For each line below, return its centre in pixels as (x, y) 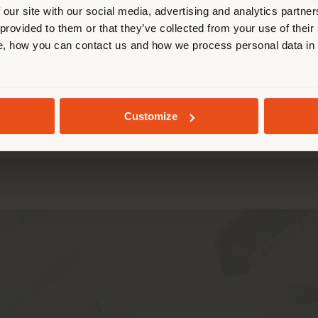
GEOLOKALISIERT (159, 109)
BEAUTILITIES (231, 98)
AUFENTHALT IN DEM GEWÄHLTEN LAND (159, 46)
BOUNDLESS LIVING (119, 98)
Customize (151, 116)
